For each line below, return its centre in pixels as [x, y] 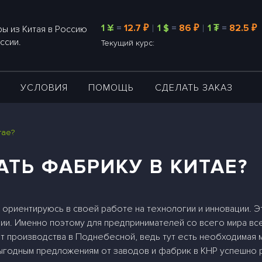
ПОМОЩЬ [111, 88]
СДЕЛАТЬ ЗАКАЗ [194, 88]
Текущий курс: [127, 43]
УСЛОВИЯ [44, 88]
